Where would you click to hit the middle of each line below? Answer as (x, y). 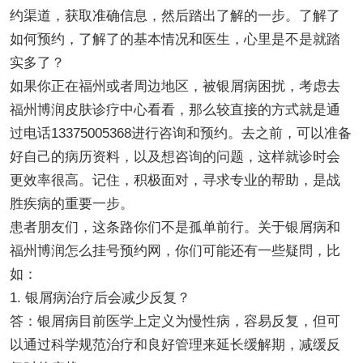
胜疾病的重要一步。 (71, 203)
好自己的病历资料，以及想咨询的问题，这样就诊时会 (175, 156)
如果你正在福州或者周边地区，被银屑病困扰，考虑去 (175, 86)
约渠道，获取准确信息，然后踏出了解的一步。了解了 (175, 15)
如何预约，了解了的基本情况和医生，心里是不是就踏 (175, 39)
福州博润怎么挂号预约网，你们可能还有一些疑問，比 (175, 250)
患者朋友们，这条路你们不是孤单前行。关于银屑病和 (175, 227)
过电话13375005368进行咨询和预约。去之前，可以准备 (180, 133)
